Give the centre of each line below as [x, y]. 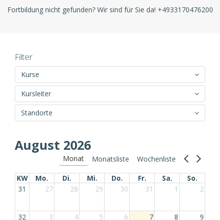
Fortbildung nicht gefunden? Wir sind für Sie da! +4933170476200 [110, 10]
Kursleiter [36, 94]
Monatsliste [111, 159]
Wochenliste [157, 159]
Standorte [37, 113]
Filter [24, 57]
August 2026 [53, 145]
